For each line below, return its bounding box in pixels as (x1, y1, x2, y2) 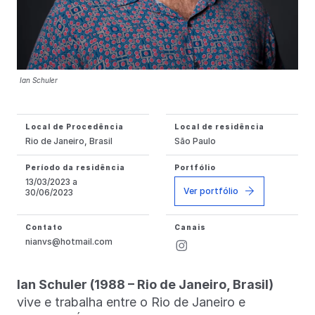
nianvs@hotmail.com (25, 236, 112, 247)
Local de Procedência (25, 122, 124, 131)
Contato (25, 222, 63, 231)
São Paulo (174, 135, 216, 146)
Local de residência (174, 122, 264, 131)
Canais (174, 222, 206, 231)
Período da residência (25, 162, 125, 172)
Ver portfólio (184, 185, 238, 196)
